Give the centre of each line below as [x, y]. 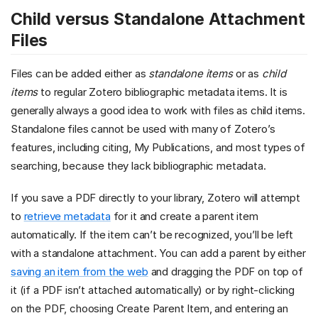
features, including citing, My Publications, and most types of [158, 147]
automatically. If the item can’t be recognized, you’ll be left [152, 235]
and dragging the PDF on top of [225, 272]
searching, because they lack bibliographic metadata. [138, 165]
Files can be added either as [80, 73]
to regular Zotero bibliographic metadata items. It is [163, 92]
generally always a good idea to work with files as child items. [158, 110]
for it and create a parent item [184, 216]
